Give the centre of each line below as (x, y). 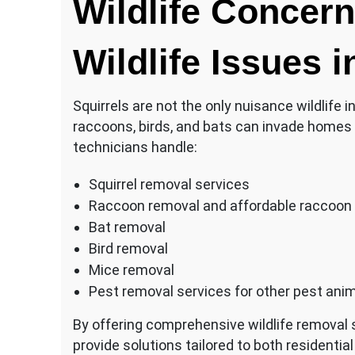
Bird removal (128, 248)
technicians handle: (135, 147)
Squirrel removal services (169, 184)
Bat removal (127, 227)
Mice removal (132, 269)
